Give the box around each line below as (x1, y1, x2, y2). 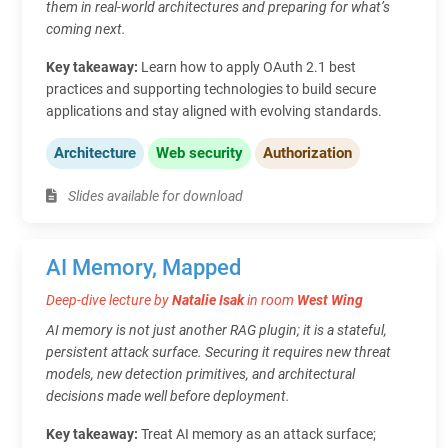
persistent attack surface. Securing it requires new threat (46, 343, 391, 360)
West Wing (297, 291, 363, 308)
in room (247, 291, 297, 308)
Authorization (263, 143, 352, 162)
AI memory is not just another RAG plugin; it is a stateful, (46, 321, 387, 338)
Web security (156, 143, 243, 162)
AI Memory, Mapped (46, 254, 241, 280)
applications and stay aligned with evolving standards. (46, 102, 382, 119)
